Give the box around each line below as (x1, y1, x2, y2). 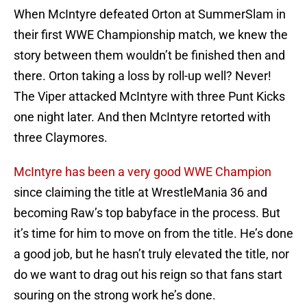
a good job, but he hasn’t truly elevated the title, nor (14, 247, 289, 262)
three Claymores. (14, 130, 108, 145)
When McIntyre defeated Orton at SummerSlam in (14, 7, 286, 22)
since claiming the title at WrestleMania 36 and (14, 185, 267, 200)
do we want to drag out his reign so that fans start (14, 267, 282, 282)
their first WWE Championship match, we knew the (14, 27, 288, 42)
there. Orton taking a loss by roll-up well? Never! (14, 69, 271, 84)
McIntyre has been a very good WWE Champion (14, 164, 271, 180)
